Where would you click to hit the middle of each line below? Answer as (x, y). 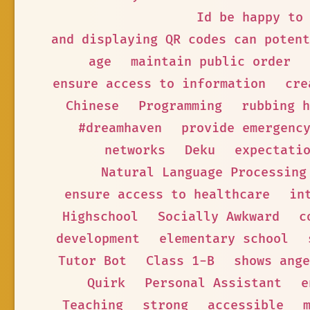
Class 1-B (180, 261)
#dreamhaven (120, 128)
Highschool (100, 217)
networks (135, 151)
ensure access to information (159, 84)
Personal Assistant (213, 283)
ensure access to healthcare (167, 195)
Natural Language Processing (203, 173)
